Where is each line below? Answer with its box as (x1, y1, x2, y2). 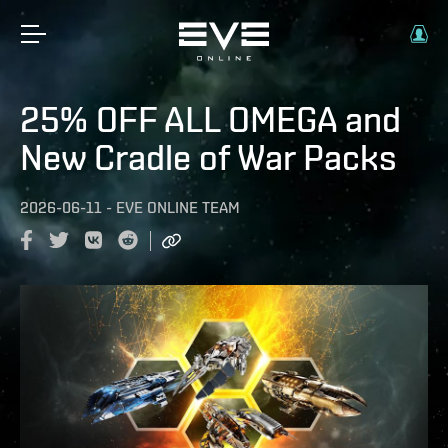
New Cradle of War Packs (20, 136, 397, 178)
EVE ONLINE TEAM (116, 198, 240, 217)
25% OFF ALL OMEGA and (20, 98, 401, 140)
